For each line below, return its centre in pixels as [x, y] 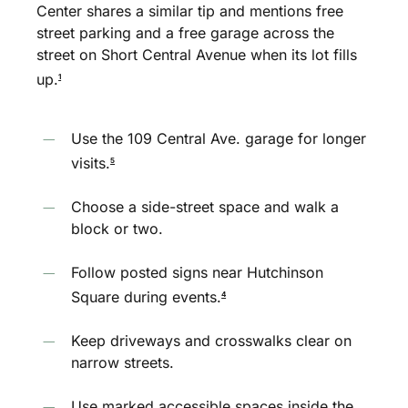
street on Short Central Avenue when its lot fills [197, 55]
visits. [91, 163]
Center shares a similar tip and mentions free [190, 11]
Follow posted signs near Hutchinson [198, 272]
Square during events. [147, 297]
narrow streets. [123, 363]
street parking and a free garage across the [186, 33]
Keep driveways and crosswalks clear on [212, 341]
